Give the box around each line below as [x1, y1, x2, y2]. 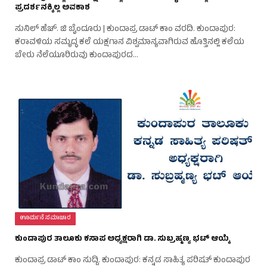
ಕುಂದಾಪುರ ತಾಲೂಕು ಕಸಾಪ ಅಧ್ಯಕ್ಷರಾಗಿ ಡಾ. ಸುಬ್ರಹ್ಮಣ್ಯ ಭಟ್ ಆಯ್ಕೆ [15, 232, 230, 246]
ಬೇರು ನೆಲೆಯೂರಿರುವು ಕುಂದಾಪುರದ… [15, 48, 138, 63]
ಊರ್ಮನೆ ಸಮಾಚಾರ [20, 213, 72, 223]
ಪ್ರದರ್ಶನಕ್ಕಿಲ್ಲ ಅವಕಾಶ [15, 1, 90, 15]
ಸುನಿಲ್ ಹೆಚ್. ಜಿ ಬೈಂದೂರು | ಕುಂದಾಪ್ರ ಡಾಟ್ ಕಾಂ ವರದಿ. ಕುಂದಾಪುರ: [15, 22, 235, 36]
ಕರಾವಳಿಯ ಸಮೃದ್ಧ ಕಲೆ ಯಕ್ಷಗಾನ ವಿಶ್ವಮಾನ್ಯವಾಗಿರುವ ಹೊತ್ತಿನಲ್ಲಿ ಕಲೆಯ [15, 35, 244, 49]
